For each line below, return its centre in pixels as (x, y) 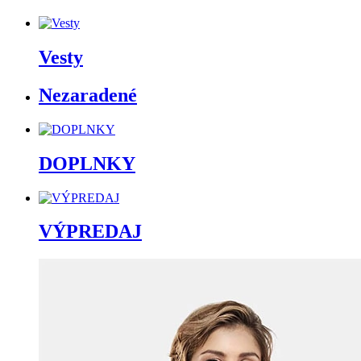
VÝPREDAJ (90, 232)
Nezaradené (88, 95)
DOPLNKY (87, 163)
